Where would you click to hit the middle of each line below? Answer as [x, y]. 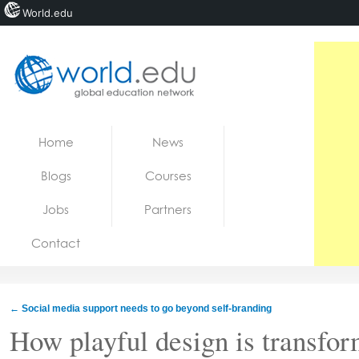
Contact [56, 243]
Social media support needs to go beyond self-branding [145, 309]
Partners [168, 210]
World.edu [48, 13]
